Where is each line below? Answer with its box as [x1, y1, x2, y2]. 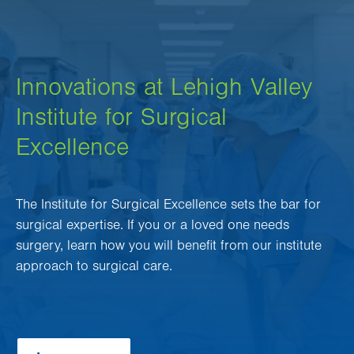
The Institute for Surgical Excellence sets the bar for [16, 197, 321, 213]
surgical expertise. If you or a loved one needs [16, 217, 289, 234]
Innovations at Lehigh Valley [16, 73, 312, 102]
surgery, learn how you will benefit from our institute [16, 238, 322, 254]
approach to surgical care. [16, 258, 172, 275]
